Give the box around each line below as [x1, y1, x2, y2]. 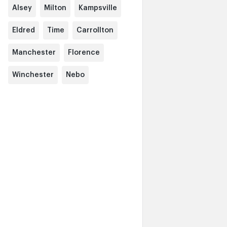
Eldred [12, 27, 35, 34]
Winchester [12, 71, 54, 79]
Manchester [12, 49, 56, 56]
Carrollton [77, 27, 113, 34]
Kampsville [79, 5, 117, 12]
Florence [68, 49, 100, 56]
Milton [44, 5, 66, 12]
